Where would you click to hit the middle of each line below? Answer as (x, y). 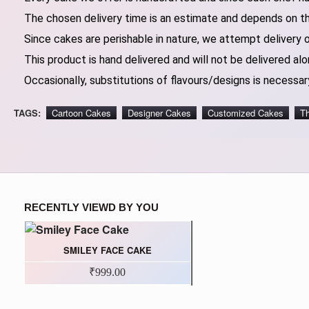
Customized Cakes (246, 113)
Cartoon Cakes (81, 113)
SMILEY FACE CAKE (107, 250)
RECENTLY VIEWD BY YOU (91, 208)
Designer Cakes (159, 113)
